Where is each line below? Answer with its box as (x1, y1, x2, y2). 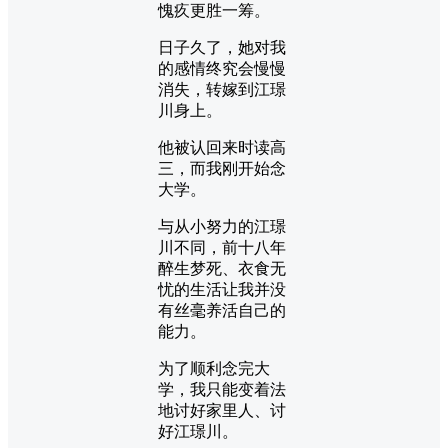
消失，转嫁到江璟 (158, 80, 286, 98)
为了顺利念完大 (158, 359, 270, 377)
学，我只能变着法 (158, 380, 286, 398)
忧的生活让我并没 (158, 280, 286, 298)
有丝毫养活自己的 (158, 301, 286, 319)
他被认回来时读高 (158, 138, 286, 156)
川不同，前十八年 (158, 238, 286, 256)
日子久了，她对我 (158, 38, 286, 56)
